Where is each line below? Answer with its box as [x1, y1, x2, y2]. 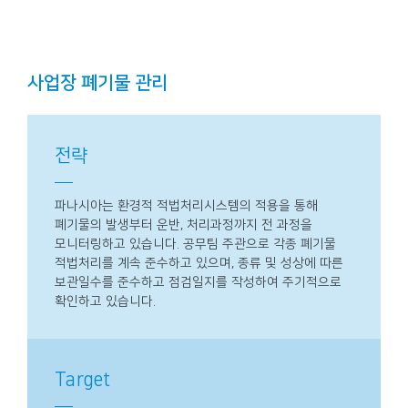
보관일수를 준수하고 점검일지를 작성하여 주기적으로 [55, 274, 342, 290]
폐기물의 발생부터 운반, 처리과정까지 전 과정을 [55, 217, 312, 232]
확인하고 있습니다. [55, 293, 156, 309]
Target [55, 369, 110, 390]
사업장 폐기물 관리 [27, 72, 168, 93]
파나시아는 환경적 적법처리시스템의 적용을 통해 [55, 198, 318, 213]
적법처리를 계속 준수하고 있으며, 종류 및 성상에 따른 [55, 255, 343, 270]
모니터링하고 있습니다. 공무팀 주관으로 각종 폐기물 [55, 236, 336, 251]
